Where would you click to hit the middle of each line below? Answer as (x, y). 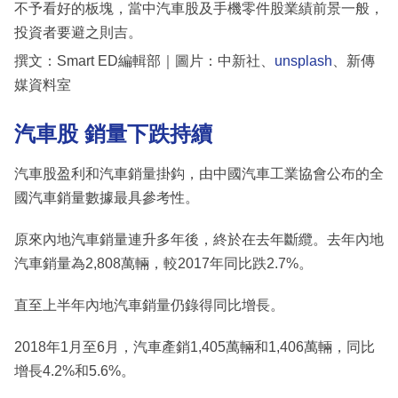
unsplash (303, 61)
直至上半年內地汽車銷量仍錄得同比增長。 (149, 305)
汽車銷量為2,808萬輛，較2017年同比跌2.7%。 (163, 263)
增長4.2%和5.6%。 (75, 370)
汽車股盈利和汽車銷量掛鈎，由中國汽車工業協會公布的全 (199, 173)
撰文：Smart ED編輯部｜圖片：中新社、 (144, 61)
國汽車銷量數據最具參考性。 (107, 197)
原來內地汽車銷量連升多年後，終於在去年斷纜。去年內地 (199, 239)
